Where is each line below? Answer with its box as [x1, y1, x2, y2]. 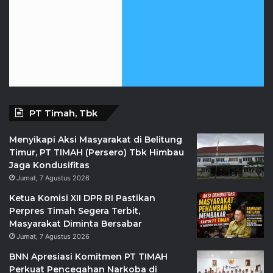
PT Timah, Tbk [29, 107, 97, 119]
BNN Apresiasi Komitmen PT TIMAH [9, 251, 168, 263]
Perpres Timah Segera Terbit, [9, 205, 140, 217]
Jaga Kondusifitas [9, 160, 90, 171]
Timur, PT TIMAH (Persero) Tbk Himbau [9, 147, 184, 158]
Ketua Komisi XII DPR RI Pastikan [9, 193, 155, 204]
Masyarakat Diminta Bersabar [9, 218, 142, 230]
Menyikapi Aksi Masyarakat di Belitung [9, 134, 182, 146]
